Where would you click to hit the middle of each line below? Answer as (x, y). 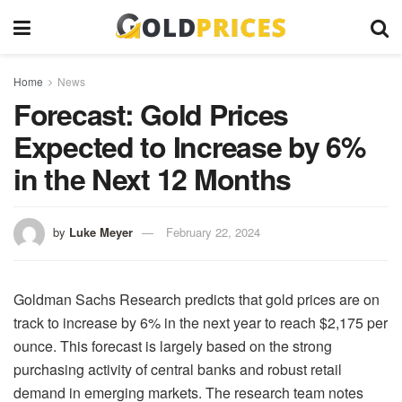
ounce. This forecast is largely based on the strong (173, 345)
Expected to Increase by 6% (189, 146)
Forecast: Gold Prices (151, 114)
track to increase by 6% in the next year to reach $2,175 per (201, 322)
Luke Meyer (101, 232)
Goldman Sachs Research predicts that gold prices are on (197, 299)
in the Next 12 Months (153, 179)
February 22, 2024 (213, 232)
